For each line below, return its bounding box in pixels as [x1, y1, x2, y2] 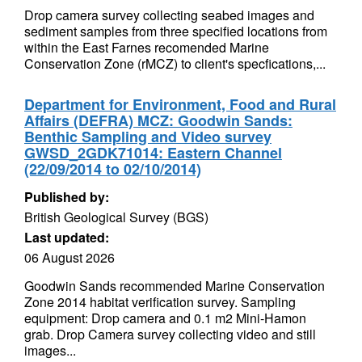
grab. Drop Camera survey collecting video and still [24, 325, 316, 343]
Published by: [24, 187, 109, 206]
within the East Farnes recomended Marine [24, 38, 269, 57]
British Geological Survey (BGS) [24, 208, 208, 226]
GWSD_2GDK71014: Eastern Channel [24, 142, 282, 163]
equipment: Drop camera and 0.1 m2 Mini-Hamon [24, 309, 306, 327]
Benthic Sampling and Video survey [24, 126, 271, 147]
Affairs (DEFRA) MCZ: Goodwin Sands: [24, 110, 293, 131]
